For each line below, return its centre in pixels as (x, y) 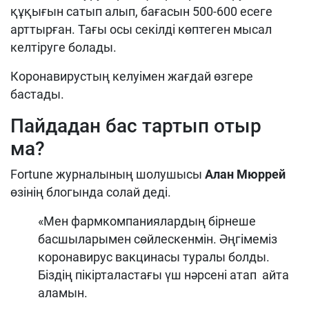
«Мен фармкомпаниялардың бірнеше (147, 221)
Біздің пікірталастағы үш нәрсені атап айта (163, 275)
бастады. (37, 94)
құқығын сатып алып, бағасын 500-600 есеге (141, 12)
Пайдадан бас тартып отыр (136, 126)
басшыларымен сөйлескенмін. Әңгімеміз (158, 239)
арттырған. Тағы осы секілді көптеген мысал (141, 30)
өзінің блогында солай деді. (91, 192)
